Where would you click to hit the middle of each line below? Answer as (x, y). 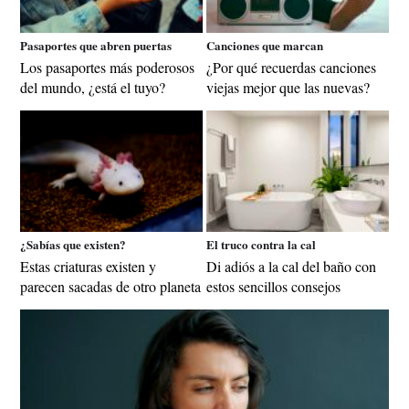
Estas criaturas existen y (88, 266)
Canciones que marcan (265, 45)
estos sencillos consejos (273, 286)
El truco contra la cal (261, 244)
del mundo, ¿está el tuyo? (93, 87)
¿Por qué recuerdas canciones (291, 67)
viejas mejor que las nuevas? (288, 87)
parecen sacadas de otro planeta (110, 286)
